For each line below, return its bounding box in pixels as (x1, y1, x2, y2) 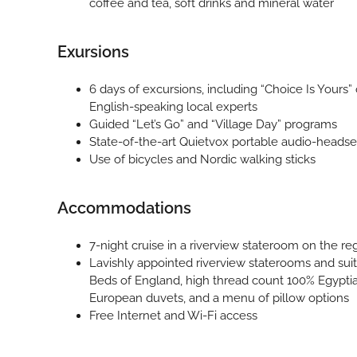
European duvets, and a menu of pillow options (88, 290, 349, 305)
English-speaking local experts (88, 99, 257, 114)
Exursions (57, 41, 129, 61)
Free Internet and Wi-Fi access (88, 308, 257, 323)
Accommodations (57, 198, 191, 218)
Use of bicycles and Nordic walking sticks (88, 151, 316, 167)
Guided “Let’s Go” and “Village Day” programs (88, 116, 337, 131)
